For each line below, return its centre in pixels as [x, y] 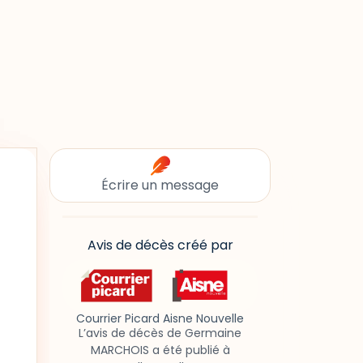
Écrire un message [160, 185]
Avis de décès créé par [160, 245]
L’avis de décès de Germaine [160, 333]
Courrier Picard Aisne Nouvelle [160, 319]
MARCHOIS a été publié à [160, 350]
